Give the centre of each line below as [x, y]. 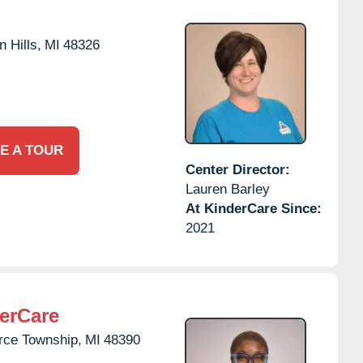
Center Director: [237, 169]
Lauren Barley [227, 189]
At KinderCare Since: [253, 208]
